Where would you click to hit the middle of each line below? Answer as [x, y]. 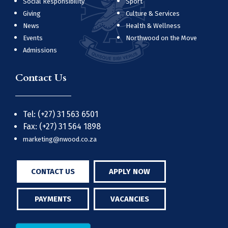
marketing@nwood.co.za [60, 139]
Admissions [40, 50]
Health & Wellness [153, 26]
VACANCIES [130, 199]
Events [33, 38]
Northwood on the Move [161, 38]
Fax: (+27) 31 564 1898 [62, 126]
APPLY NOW [130, 172]
